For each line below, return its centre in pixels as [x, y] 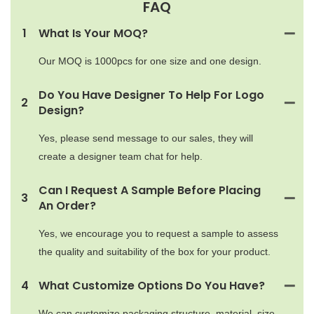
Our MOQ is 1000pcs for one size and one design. [150, 61]
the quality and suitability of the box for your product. [155, 251]
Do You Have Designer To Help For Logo [151, 95]
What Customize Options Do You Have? [152, 285]
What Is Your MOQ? [93, 33]
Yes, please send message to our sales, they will [146, 138]
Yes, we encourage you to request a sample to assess [158, 233]
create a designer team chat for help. [121, 156]
